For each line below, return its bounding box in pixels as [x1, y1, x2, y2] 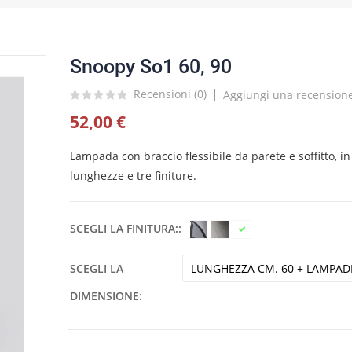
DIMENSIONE [70, 288, 139, 303]
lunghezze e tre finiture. [70, 167, 196, 183]
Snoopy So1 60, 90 [70, 54, 232, 78]
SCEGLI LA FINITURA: [70, 220, 178, 236]
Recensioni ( [134, 86, 197, 102]
